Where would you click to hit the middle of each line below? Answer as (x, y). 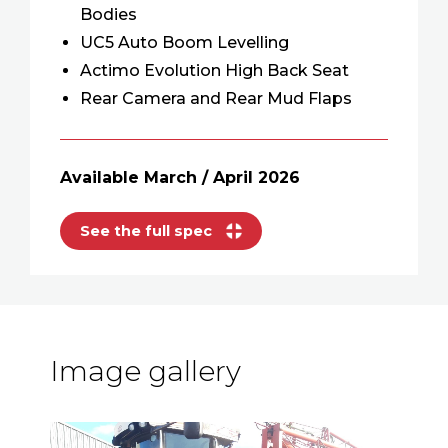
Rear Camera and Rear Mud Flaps (216, 98)
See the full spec (148, 231)
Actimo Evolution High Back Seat (214, 70)
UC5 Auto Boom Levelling (184, 42)
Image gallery (145, 371)
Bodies (108, 14)
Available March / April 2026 (180, 177)
